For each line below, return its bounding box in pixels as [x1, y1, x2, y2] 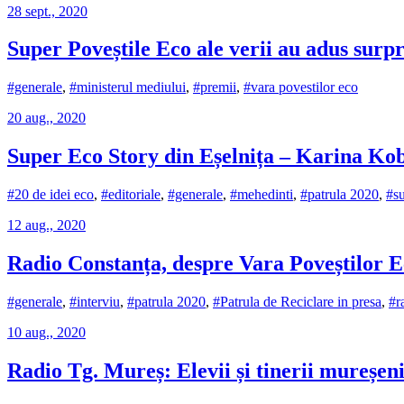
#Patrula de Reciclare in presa [213, 294, 381, 309]
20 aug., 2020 [7, 110, 86, 126]
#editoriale [101, 187, 161, 203]
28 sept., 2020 [7, 3, 87, 19]
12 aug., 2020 [7, 217, 86, 234]
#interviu [69, 294, 120, 309]
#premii [193, 79, 236, 96]
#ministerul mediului [69, 79, 186, 96]
